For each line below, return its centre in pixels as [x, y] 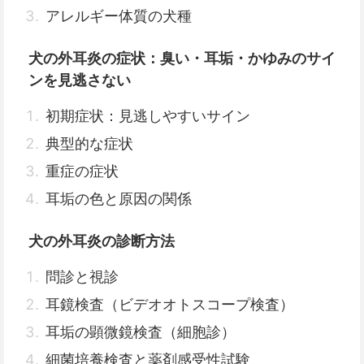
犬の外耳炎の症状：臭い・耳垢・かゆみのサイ [182, 58]
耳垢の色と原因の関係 [119, 199]
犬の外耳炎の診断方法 [102, 241]
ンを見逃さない [80, 80]
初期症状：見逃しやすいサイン [148, 116]
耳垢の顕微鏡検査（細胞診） [141, 332]
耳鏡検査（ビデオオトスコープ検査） [170, 304]
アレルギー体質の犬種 [119, 16]
